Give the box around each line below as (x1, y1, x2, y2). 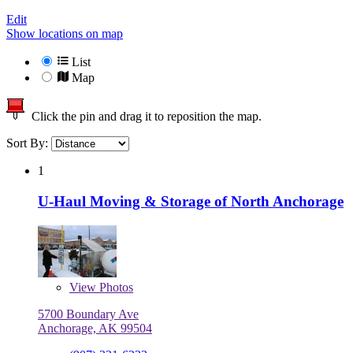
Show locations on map (6, 27, 123, 41)
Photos (96, 280, 133, 294)
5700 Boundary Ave (38, 307, 139, 321)
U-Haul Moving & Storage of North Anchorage (38, 192, 344, 210)
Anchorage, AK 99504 (38, 321, 152, 335)
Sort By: (6, 136, 51, 150)
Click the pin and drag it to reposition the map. (25, 110, 262, 124)
